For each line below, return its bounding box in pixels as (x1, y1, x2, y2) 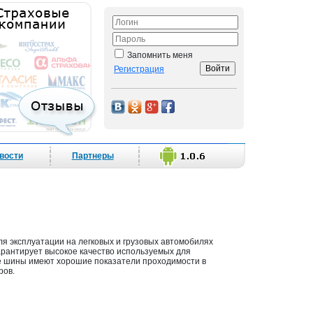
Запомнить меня (125, 50, 193, 60)
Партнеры (71, 151, 114, 161)
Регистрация (114, 64, 164, 74)
